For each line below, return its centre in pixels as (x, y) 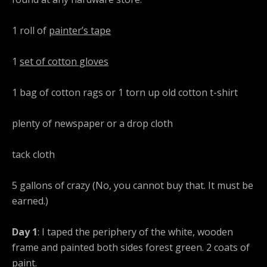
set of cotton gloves (64, 62)
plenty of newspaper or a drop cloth (92, 124)
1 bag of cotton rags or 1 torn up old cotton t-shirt (125, 93)
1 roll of (30, 31)
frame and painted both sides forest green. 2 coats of (131, 248)
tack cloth (33, 155)
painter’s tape (80, 31)
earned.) (30, 201)
